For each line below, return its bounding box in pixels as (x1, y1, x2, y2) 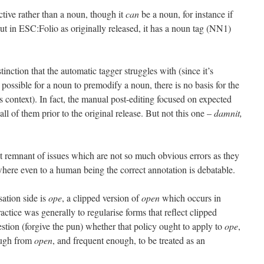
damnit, (214, 107, 242, 119)
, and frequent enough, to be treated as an (52, 234, 205, 246)
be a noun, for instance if (139, 8, 233, 20)
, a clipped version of (62, 192, 141, 204)
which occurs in (160, 192, 221, 204)
